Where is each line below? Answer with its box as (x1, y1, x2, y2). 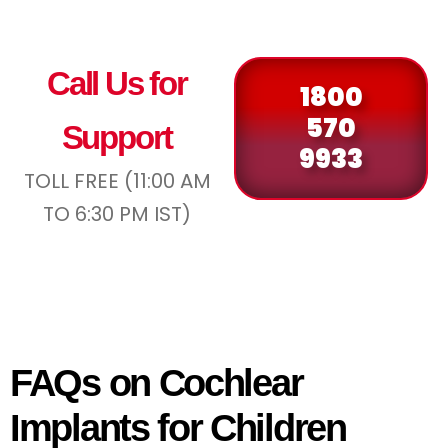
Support (61, 118, 173, 156)
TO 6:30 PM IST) (43, 199, 191, 228)
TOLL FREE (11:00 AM (23, 166, 211, 195)
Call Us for (47, 64, 187, 102)
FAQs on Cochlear (10, 361, 303, 404)
